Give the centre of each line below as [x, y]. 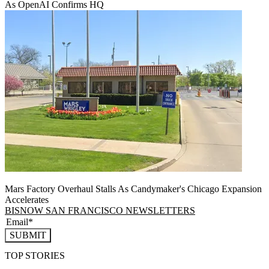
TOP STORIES [35, 256]
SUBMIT [28, 235]
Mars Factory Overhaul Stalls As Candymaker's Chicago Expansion [133, 189]
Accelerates [27, 199]
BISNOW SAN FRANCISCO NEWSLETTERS [100, 210]
